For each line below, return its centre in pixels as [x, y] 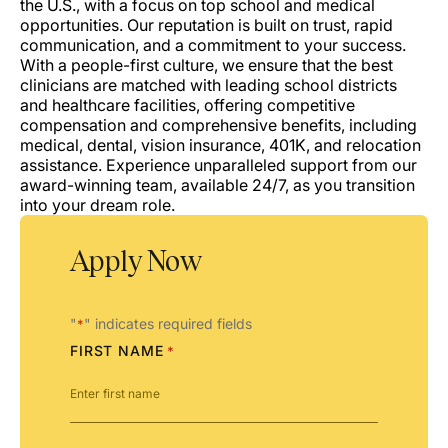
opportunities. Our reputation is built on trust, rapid [206, 25]
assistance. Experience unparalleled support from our [218, 165]
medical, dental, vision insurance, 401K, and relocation [220, 145]
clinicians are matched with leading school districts [208, 85]
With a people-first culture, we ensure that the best [206, 65]
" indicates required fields [168, 324]
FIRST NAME [117, 351]
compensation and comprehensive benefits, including [218, 125]
